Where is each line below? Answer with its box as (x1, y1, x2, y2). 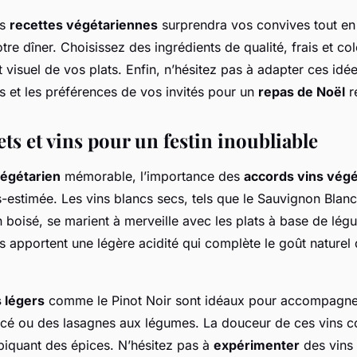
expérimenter (214, 337, 300, 353)
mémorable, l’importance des (61, 168, 244, 184)
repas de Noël (258, 84, 345, 100)
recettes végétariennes (10, 17, 158, 33)
